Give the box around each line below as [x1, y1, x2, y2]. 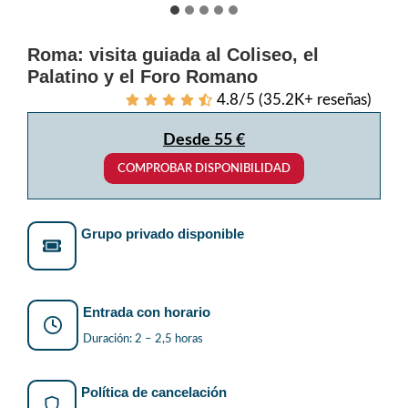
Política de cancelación [81, 383, 227, 400]
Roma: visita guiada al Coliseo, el [27, 44, 319, 65]
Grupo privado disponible [81, 225, 244, 241]
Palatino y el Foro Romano [27, 66, 258, 87]
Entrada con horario [83, 303, 210, 320]
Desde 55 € [163, 131, 245, 148]
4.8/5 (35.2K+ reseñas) [217, 91, 372, 107]
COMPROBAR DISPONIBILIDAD [117, 162, 291, 174]
